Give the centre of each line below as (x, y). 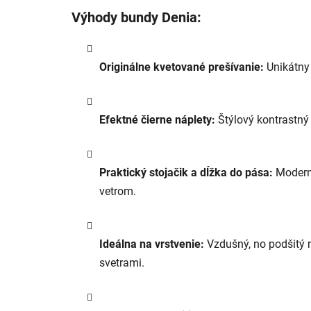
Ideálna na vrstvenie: (152, 244)
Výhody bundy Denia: (136, 18)
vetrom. (118, 192)
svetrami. (122, 263)
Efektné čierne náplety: (157, 120)
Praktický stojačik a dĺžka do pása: (186, 173)
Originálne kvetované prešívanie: (182, 67)
